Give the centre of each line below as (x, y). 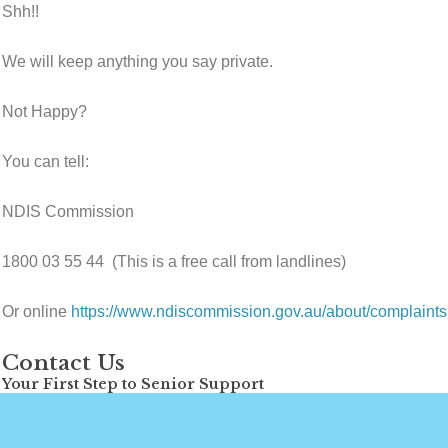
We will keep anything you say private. (137, 61)
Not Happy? (46, 111)
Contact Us (63, 363)
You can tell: (47, 161)
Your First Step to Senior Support (133, 384)
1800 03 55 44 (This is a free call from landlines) (176, 261)
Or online (36, 311)
